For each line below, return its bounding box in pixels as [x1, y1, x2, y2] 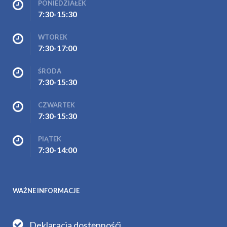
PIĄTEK [38, 134, 61, 143]
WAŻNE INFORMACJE [13, 186, 80, 195]
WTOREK [38, 32, 67, 41]
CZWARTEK [38, 100, 75, 109]
